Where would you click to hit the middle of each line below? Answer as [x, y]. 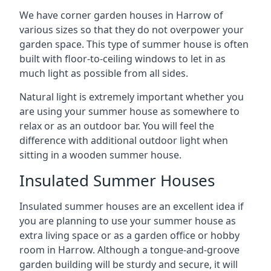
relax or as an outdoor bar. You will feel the [117, 126]
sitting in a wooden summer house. [100, 155]
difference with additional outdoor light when [124, 140]
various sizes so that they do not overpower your [132, 30]
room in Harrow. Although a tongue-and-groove [129, 250]
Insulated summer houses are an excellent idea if [132, 206]
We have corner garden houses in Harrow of [121, 15]
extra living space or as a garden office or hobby [129, 235]
